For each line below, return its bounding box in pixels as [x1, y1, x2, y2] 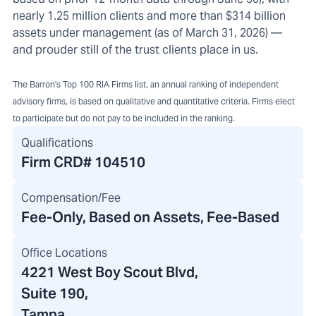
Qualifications [21, 135, 93, 151]
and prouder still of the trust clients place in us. [13, 42, 258, 58]
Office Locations [21, 245, 107, 261]
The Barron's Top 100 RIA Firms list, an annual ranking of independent [13, 79, 279, 90]
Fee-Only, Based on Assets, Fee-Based [21, 208, 279, 227]
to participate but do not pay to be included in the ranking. [13, 113, 235, 124]
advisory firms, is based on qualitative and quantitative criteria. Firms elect [13, 96, 295, 107]
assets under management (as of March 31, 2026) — [13, 25, 282, 41]
